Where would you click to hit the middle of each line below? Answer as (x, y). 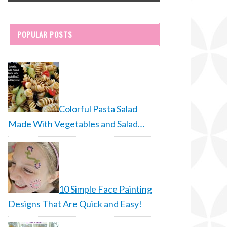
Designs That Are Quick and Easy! (75, 204)
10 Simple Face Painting (105, 189)
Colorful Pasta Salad (98, 109)
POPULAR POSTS (45, 34)
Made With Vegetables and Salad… (76, 124)
